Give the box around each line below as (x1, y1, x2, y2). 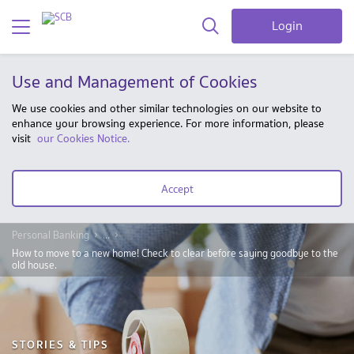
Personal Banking (12, 228, 89, 243)
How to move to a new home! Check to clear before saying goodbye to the (12, 246, 338, 261)
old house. (12, 258, 57, 273)
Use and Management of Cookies (12, 67, 258, 96)
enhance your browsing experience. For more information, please (12, 115, 324, 132)
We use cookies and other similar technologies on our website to (12, 100, 322, 117)
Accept (160, 179, 194, 198)
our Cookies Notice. (37, 130, 130, 147)
